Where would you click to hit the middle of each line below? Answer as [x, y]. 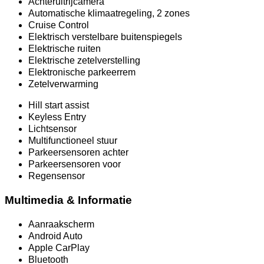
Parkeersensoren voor [75, 164]
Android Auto [55, 236]
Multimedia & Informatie [68, 200]
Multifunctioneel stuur [73, 141]
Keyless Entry [57, 117]
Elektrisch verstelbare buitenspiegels [105, 37]
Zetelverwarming [63, 84]
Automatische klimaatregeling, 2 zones [109, 14]
